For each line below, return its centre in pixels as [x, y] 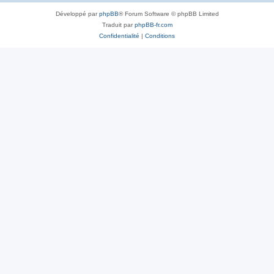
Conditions [160, 36]
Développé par [77, 14]
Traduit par [118, 25]
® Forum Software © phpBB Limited [168, 14]
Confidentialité [119, 36]
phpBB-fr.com [153, 25]
